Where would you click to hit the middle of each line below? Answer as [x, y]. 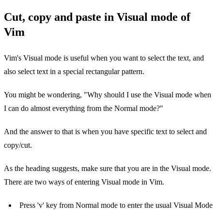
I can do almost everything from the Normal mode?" [84, 108]
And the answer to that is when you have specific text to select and [105, 132]
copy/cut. [18, 145]
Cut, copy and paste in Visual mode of [97, 17]
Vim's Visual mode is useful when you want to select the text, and [104, 58]
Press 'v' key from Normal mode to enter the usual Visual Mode [116, 205]
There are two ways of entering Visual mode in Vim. [84, 182]
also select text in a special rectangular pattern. [74, 72]
